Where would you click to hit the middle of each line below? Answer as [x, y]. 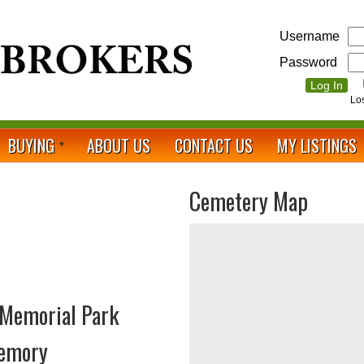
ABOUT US [119, 145]
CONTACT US [214, 145]
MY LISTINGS [317, 145]
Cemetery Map [248, 201]
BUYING [31, 145]
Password [308, 62]
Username [310, 36]
